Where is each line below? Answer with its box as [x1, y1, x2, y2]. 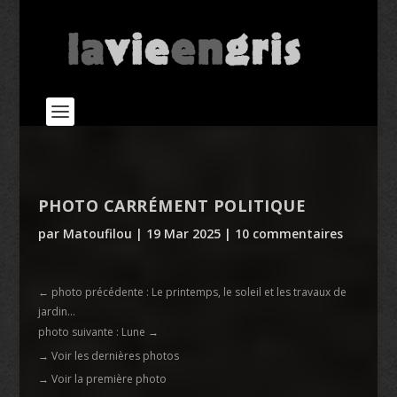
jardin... [37, 304, 75, 319]
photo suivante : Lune [37, 324, 145, 339]
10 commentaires [234, 225, 343, 242]
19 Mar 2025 [145, 225, 221, 242]
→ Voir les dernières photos [37, 348, 179, 363]
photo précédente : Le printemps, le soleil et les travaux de [51, 284, 346, 300]
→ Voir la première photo [37, 371, 167, 386]
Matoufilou [62, 225, 132, 242]
